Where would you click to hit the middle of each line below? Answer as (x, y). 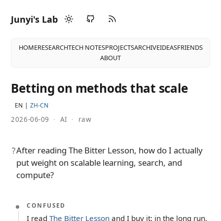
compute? (35, 175)
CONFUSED (46, 206)
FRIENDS (190, 47)
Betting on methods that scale (99, 88)
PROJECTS (119, 47)
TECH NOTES (86, 47)
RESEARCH (53, 47)
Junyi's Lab (35, 19)
